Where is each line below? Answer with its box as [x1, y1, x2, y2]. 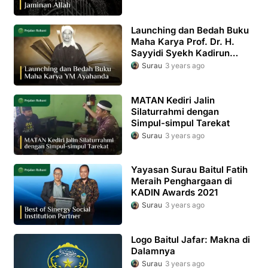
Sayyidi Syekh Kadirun [130, 47, 230, 59]
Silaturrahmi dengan [130, 105, 219, 117]
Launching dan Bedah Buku [130, 25, 249, 36]
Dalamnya [130, 245, 175, 257]
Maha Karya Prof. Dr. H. [130, 36, 234, 48]
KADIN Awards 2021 [130, 187, 218, 199]
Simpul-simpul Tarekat [130, 117, 230, 129]
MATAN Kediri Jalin [130, 94, 215, 106]
